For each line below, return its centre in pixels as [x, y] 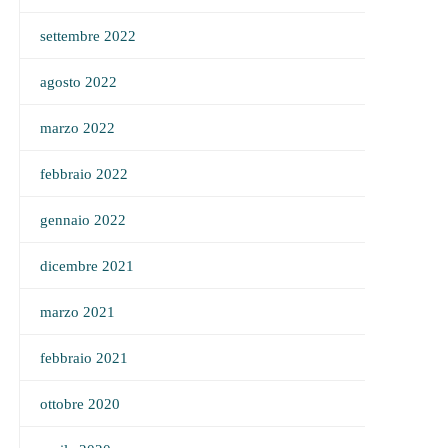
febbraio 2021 [83, 358]
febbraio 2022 [83, 174]
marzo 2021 [77, 312]
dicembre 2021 [86, 266]
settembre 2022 [87, 36]
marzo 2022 [77, 128]
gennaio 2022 [82, 220]
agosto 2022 [78, 82]
